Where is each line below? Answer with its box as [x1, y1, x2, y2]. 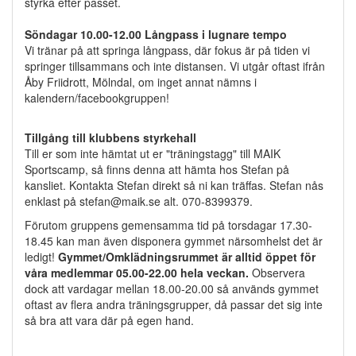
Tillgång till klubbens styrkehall [25, 130, 196, 146]
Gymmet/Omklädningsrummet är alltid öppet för [58, 249, 315, 265]
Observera [249, 265, 305, 281]
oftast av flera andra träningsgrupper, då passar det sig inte [25, 296, 323, 313]
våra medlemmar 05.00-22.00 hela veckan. [25, 265, 249, 281]
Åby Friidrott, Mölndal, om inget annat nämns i [25, 74, 257, 91]
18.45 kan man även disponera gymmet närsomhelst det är [25, 233, 323, 250]
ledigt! [25, 249, 58, 265]
